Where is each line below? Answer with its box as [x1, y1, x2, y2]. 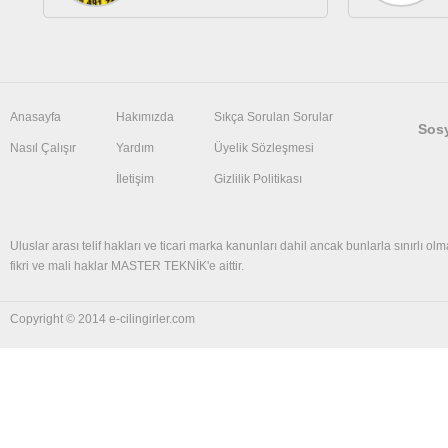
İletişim [116, 172, 154, 186]
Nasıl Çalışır [10, 141, 76, 155]
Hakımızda [116, 110, 174, 124]
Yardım [116, 141, 154, 155]
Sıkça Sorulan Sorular [214, 110, 333, 124]
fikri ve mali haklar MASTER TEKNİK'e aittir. [10, 259, 244, 273]
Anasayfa [10, 110, 61, 124]
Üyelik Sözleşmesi [214, 141, 314, 155]
